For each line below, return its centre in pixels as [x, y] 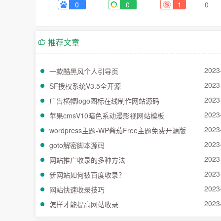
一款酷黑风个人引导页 [84, 71]
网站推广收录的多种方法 [87, 160]
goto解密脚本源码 [77, 145]
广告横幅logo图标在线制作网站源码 [104, 101]
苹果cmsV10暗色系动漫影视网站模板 [107, 115]
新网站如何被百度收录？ [87, 175]
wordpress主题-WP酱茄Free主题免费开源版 [118, 130]
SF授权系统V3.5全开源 [85, 86]
